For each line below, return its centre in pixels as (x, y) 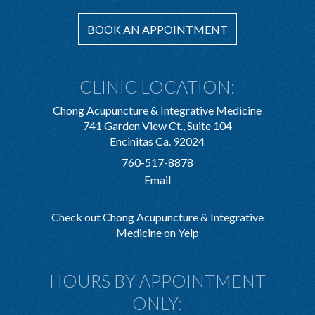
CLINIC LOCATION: (157, 87)
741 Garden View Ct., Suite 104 (157, 126)
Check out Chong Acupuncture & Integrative (157, 217)
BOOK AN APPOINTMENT (157, 29)
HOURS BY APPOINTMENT (157, 281)
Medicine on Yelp (157, 233)
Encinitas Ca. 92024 (157, 141)
